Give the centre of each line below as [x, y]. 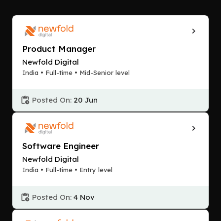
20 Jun [86, 100]
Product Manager [59, 49]
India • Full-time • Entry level [67, 170]
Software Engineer [61, 146]
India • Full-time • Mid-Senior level [76, 73]
